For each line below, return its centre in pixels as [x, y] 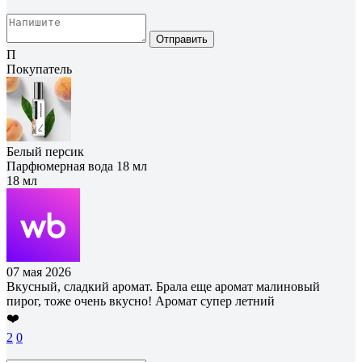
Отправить [182, 39]
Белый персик [45, 151]
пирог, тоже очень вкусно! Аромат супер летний [141, 301]
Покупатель [39, 69]
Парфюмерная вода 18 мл [77, 166]
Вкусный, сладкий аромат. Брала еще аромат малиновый [163, 286]
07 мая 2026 [39, 271]
